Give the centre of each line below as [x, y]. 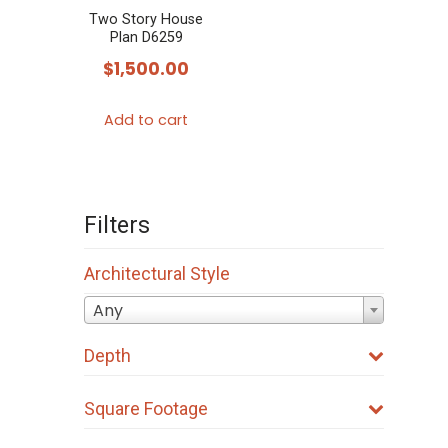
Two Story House [146, 20]
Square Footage [146, 408]
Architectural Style [157, 274]
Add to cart [146, 120]
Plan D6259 [146, 38]
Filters [117, 225]
